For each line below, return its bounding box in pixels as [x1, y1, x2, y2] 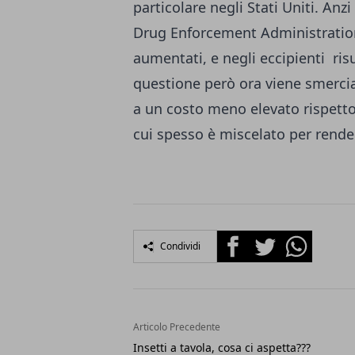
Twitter [248, 230, 291, 248]
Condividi [160, 239, 200, 253]
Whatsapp [280, 230, 341, 248]
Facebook [216, 230, 274, 248]
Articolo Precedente [133, 319, 220, 334]
